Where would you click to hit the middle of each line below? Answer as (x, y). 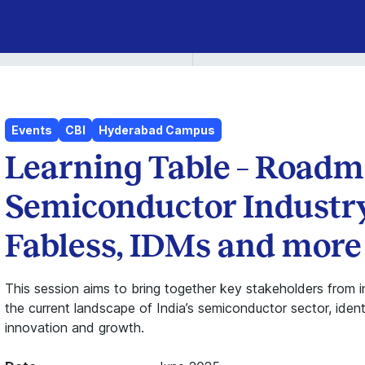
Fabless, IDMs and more (183, 246)
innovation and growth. (74, 328)
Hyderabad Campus (156, 130)
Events (31, 130)
